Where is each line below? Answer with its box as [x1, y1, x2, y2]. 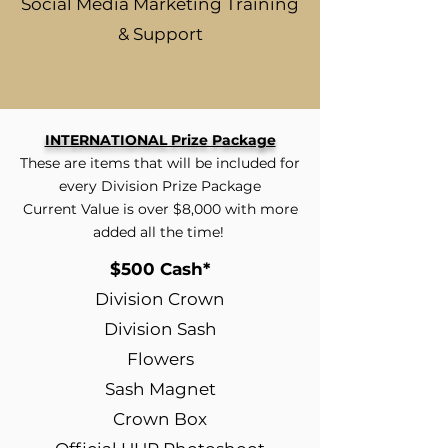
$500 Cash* [110, 259, 210, 279]
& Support [117, 24, 203, 44]
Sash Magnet [104, 379, 216, 399]
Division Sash [103, 319, 217, 339]
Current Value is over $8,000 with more [22, 200, 298, 218]
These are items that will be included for [20, 154, 300, 172]
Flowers [126, 349, 194, 369]
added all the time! [92, 223, 228, 241]
